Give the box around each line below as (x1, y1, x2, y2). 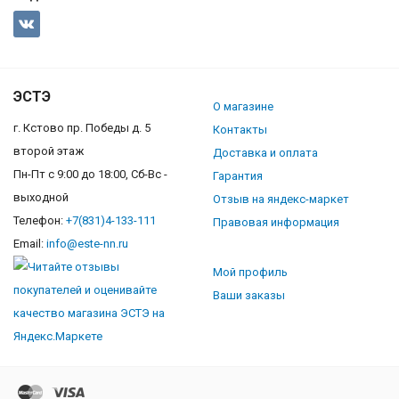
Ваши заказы (213, 289, 285, 303)
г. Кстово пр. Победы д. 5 (13, 121, 151, 135)
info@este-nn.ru (46, 237, 128, 251)
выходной (13, 191, 69, 205)
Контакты (213, 123, 267, 137)
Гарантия (213, 169, 263, 183)
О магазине (213, 100, 273, 114)
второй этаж (13, 144, 84, 159)
